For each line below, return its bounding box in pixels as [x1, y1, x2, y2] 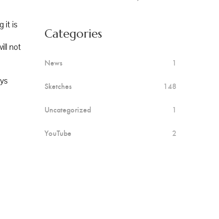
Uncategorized [44, 104, 91, 114]
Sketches [44, 81, 72, 91]
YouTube [44, 128, 71, 138]
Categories [44, 26, 102, 41]
